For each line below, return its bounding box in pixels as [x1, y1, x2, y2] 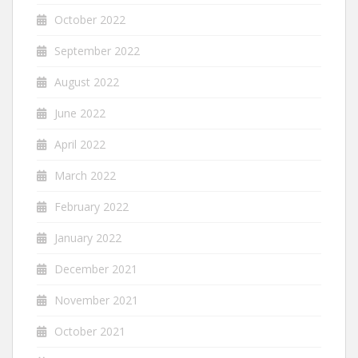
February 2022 [54, 198, 129, 214]
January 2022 [54, 229, 121, 245]
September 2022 [54, 42, 140, 58]
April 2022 [54, 136, 105, 152]
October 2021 [54, 323, 125, 339]
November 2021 [54, 292, 138, 308]
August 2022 [54, 74, 119, 89]
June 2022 [54, 105, 105, 121]
